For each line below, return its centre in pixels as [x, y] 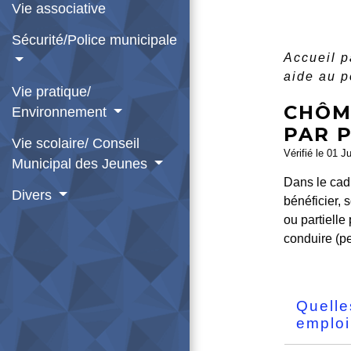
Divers [34, 195]
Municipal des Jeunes [81, 163]
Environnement [61, 112]
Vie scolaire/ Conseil [76, 143]
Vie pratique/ [51, 91]
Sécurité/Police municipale [94, 40]
